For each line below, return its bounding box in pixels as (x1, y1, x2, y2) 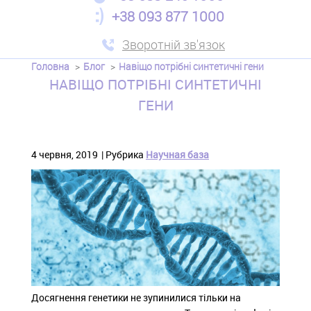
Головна (31, 60, 69, 73)
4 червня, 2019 (31, 148, 98, 161)
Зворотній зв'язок (122, 36, 225, 53)
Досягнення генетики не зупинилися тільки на (31, 290, 241, 304)
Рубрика (106, 148, 144, 161)
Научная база (146, 148, 209, 161)
